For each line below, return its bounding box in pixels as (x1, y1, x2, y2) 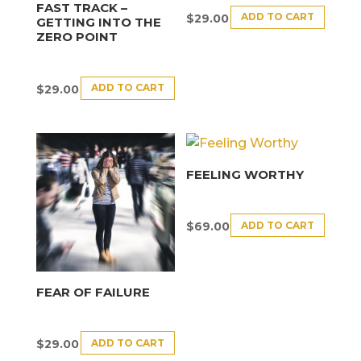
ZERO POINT (35, 29, 118, 45)
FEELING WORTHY (186, 166, 305, 182)
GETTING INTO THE (35, 15, 161, 31)
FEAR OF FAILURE (35, 284, 150, 300)
